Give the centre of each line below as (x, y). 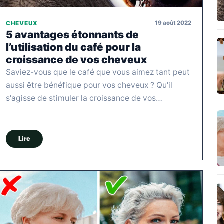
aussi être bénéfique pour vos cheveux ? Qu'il (89, 85)
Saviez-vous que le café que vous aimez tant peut (98, 72)
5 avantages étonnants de (72, 34)
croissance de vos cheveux (76, 59)
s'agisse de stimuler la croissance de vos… (84, 98)
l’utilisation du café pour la (73, 47)
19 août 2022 (173, 23)
